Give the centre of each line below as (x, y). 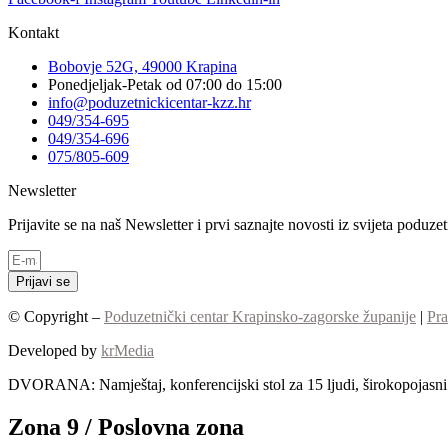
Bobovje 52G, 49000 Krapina (142, 66)
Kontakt (33, 32)
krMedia (127, 350)
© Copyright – (56, 316)
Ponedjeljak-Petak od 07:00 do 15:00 (165, 84)
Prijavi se (43, 281)
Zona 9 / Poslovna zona (126, 426)
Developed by (54, 350)
